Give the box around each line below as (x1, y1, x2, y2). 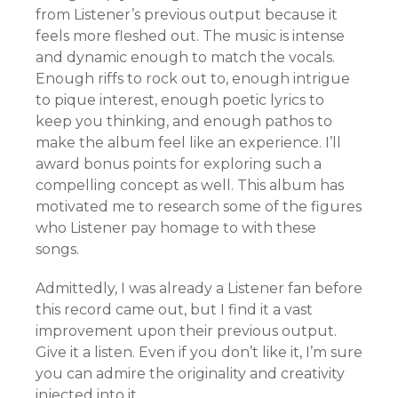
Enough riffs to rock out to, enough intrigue (36, 69, 350, 87)
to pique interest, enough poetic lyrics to (36, 91, 324, 108)
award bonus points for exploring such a (36, 155, 322, 172)
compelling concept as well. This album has (36, 176, 344, 194)
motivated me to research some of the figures (36, 197, 362, 215)
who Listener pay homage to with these (36, 219, 316, 236)
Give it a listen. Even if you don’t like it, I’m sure (36, 343, 362, 361)
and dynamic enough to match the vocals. (36, 48, 335, 66)
